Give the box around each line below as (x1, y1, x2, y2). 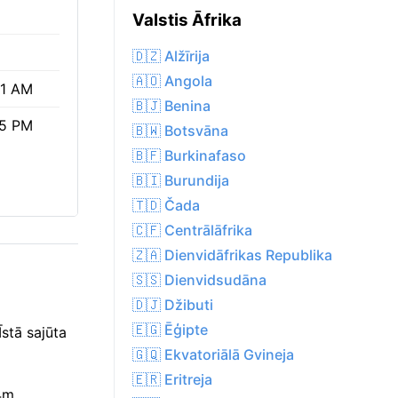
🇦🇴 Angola (132, 72, 212, 91)
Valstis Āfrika (132, 10, 242, 31)
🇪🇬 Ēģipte (132, 321, 208, 339)
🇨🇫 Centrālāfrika (132, 221, 252, 240)
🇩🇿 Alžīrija (132, 47, 210, 66)
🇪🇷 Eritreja (132, 370, 212, 389)
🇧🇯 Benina (132, 97, 211, 115)
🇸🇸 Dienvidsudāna (132, 271, 267, 290)
